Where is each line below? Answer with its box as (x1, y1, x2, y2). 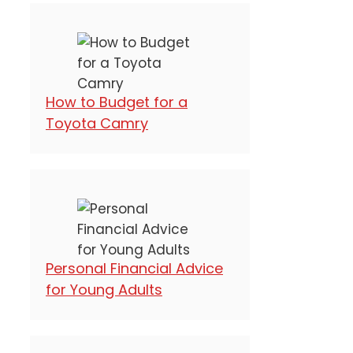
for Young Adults (46, 279, 162, 299)
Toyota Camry (46, 113, 148, 133)
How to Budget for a (46, 91, 188, 112)
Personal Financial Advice (46, 258, 223, 278)
